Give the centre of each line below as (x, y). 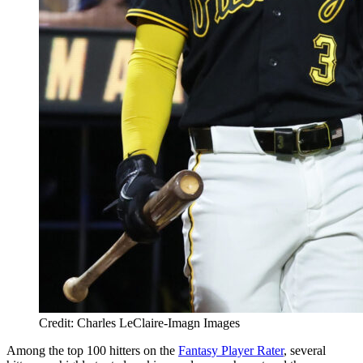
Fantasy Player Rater (231, 350)
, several (305, 350)
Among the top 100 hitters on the (92, 350)
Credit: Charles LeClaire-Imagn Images (139, 322)
